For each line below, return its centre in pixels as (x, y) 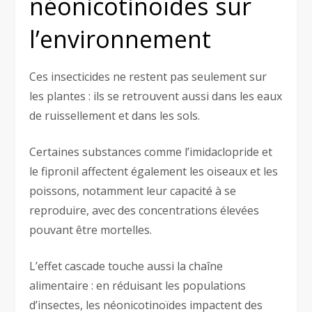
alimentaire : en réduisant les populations (138, 285)
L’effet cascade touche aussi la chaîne (126, 266)
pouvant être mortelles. (91, 229)
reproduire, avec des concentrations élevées (145, 210)
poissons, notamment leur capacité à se (133, 190)
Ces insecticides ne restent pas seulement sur (148, 76)
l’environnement (120, 39)
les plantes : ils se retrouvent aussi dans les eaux (156, 96)
